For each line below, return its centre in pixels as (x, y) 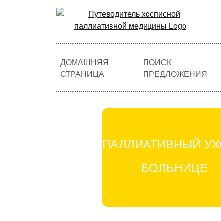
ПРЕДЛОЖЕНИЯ (175, 74)
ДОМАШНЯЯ (84, 62)
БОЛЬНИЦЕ (175, 167)
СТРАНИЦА (82, 74)
